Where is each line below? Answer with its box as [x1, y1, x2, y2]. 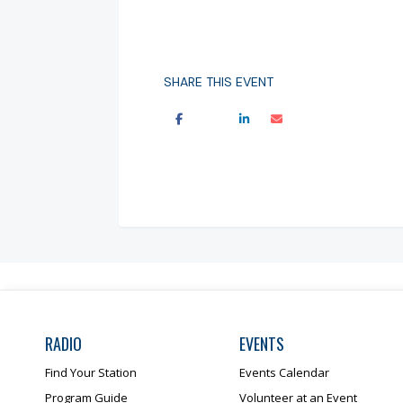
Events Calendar [238, 363, 329, 381]
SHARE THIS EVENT [164, 73, 273, 90]
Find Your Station [45, 363, 137, 381]
